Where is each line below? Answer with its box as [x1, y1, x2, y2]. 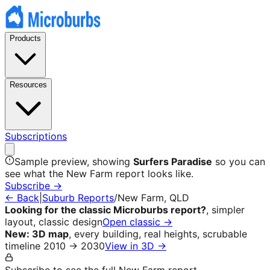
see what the [5, 168, 66, 180]
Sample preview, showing [14, 155, 133, 168]
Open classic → [102, 216, 172, 228]
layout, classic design [5, 216, 102, 228]
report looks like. [113, 168, 193, 180]
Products [10, 34, 41, 43]
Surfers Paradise [133, 155, 212, 168]
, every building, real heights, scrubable [69, 228, 247, 240]
